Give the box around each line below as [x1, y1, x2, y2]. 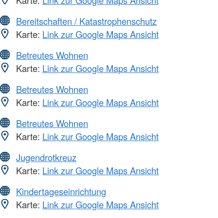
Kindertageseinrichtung [16, 185, 106, 198]
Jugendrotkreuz [16, 151, 76, 164]
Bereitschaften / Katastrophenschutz [16, 15, 157, 28]
